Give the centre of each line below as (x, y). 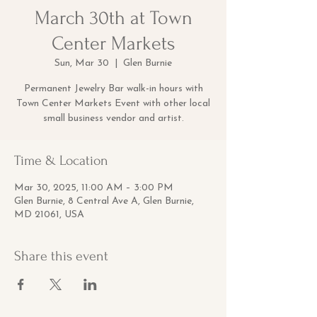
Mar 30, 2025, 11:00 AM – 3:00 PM (94, 188)
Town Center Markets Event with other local (113, 104)
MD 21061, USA (49, 215)
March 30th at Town (113, 18)
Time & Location (61, 161)
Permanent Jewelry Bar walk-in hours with (113, 89)
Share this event (61, 256)
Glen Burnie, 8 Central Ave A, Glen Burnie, (104, 201)
